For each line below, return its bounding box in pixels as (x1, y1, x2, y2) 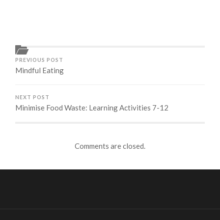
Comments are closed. (74, 141, 145, 151)
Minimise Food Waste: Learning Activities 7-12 (15, 103, 169, 112)
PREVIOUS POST (15, 56, 64, 63)
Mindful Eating (15, 65, 64, 75)
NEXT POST (15, 94, 50, 100)
